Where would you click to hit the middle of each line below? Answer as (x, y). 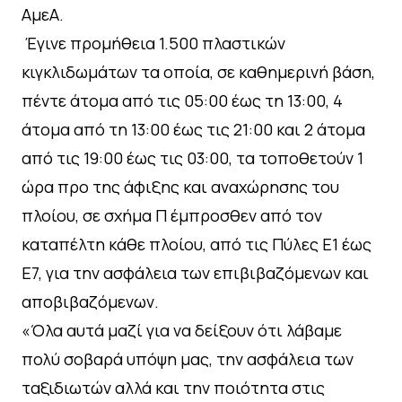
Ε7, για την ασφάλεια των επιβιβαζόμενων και (195, 273)
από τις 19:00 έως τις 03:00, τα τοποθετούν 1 (192, 158)
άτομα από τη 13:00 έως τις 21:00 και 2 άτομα (193, 130)
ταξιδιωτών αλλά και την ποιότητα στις (173, 388)
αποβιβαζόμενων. (90, 302)
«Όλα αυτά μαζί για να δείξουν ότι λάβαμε (182, 331)
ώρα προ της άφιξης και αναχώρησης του (180, 187)
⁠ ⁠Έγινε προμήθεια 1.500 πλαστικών (153, 44)
